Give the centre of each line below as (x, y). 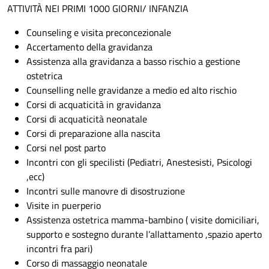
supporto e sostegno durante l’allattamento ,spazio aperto (144, 234)
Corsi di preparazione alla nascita (93, 133)
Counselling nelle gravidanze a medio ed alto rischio (131, 90)
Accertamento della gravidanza (89, 47)
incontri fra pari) (59, 249)
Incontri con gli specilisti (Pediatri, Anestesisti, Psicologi (139, 162)
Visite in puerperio (64, 205)
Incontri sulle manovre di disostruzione (106, 191)
